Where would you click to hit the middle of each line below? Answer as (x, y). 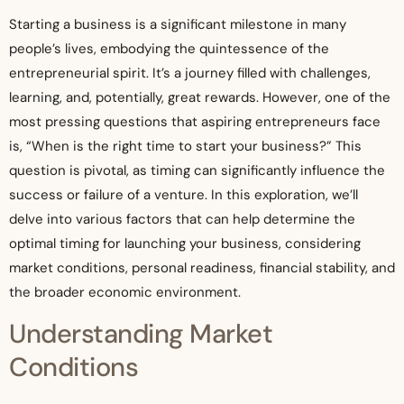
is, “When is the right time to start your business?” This (185, 146)
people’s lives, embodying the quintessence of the (169, 48)
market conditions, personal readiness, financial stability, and (202, 267)
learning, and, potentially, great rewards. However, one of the (200, 97)
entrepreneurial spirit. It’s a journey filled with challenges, (190, 73)
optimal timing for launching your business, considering (185, 243)
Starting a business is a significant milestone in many (178, 24)
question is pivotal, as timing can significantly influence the (197, 170)
